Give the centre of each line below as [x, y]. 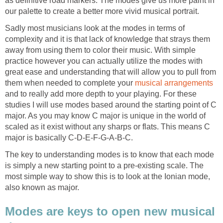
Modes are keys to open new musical [110, 211]
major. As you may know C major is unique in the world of [105, 116]
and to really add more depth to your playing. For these [101, 94]
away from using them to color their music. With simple [100, 50]
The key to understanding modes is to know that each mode [110, 155]
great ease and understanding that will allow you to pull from [111, 72]
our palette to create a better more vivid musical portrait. [102, 11]
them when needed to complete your [70, 83]
